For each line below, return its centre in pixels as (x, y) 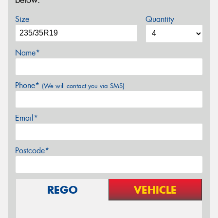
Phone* (28, 85)
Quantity (160, 19)
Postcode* (32, 150)
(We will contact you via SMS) (83, 86)
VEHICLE (155, 190)
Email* (27, 118)
